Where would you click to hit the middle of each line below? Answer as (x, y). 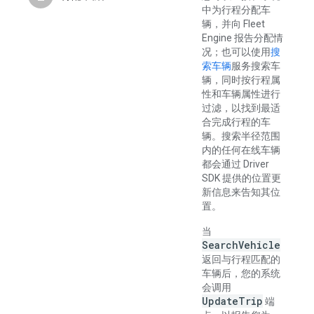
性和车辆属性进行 (241, 94)
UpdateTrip (232, 301)
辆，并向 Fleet (233, 24)
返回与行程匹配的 (241, 259)
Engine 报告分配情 (243, 38)
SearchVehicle (241, 245)
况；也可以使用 (236, 52)
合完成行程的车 (236, 122)
